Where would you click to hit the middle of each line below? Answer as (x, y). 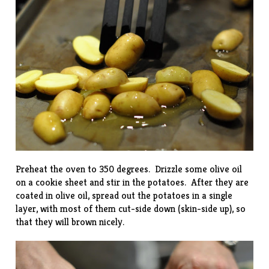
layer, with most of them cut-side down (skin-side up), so (131, 208)
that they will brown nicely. (70, 222)
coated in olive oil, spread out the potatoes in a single (124, 195)
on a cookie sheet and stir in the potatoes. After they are (132, 182)
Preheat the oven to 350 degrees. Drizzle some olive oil (129, 169)
